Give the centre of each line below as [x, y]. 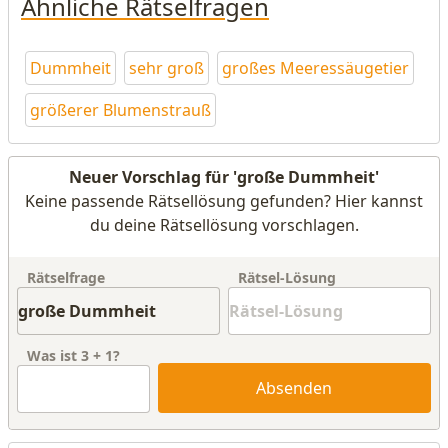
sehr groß [166, 68]
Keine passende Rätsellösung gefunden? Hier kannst [224, 201]
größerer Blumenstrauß [120, 110]
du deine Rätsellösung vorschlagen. [224, 225]
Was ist [54, 355]
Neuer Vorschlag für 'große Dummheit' [224, 177]
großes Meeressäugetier [315, 68]
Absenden [294, 388]
